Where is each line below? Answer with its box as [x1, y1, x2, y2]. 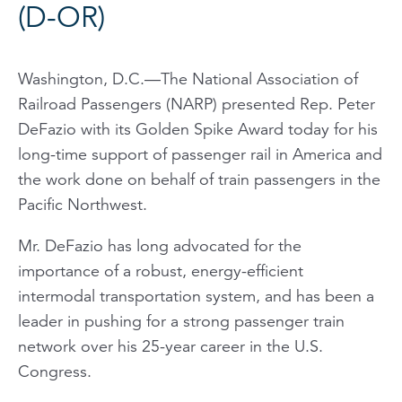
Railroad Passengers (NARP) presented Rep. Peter [18, 93, 375, 114]
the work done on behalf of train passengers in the [18, 169, 380, 189]
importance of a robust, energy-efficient [18, 260, 303, 281]
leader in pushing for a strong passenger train [18, 310, 345, 331]
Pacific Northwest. [18, 194, 147, 214]
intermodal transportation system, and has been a [18, 285, 374, 306]
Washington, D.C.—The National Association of [18, 68, 358, 89]
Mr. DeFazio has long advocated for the [18, 235, 301, 256]
